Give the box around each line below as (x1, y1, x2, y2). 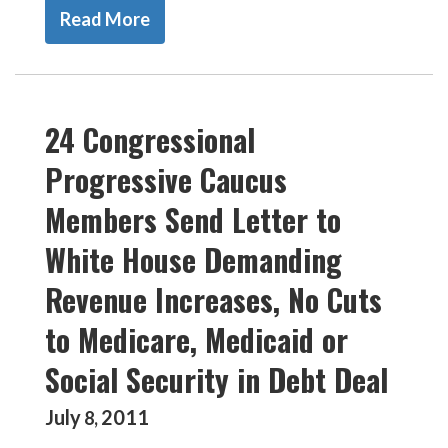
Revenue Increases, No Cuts (45, 277, 382, 322)
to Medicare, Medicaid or (45, 317, 348, 362)
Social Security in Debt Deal (45, 357, 388, 402)
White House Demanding (45, 237, 342, 282)
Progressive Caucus (45, 157, 287, 202)
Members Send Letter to (45, 197, 341, 242)
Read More (60, 8, 150, 30)
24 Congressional (45, 117, 255, 162)
